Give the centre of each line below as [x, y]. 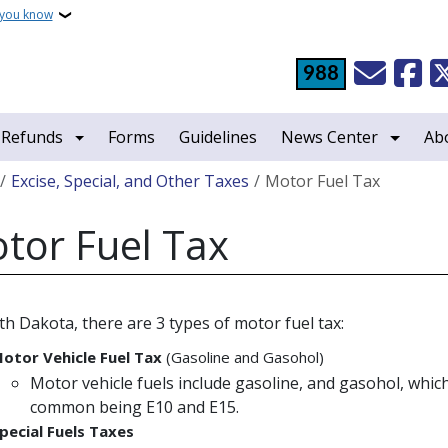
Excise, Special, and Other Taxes [130, 181]
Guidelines [218, 137]
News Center [330, 137]
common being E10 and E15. [137, 407]
